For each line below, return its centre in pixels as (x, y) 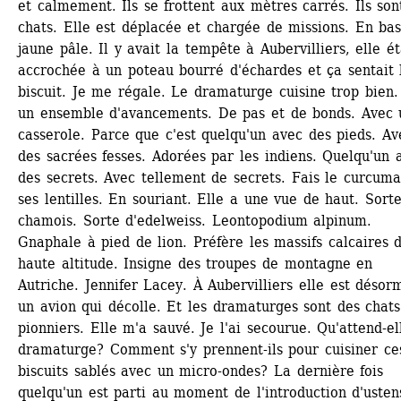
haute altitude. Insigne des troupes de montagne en (196, 264)
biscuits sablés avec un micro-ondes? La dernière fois (201, 371)
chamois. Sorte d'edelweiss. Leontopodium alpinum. (195, 221)
